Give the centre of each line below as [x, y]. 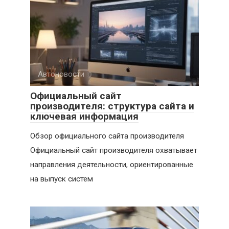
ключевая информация [84, 116]
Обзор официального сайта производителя [107, 136]
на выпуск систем [62, 179]
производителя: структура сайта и [112, 106]
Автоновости [61, 74]
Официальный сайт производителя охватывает [114, 150]
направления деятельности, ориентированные [112, 164]
